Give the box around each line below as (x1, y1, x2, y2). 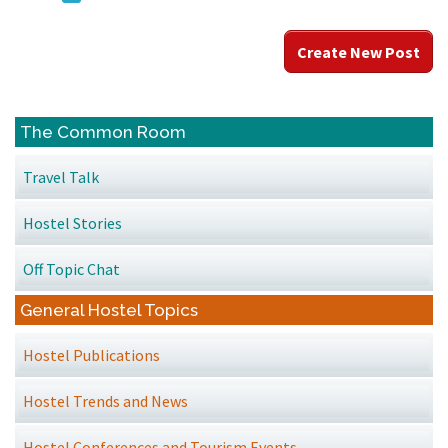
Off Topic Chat (23, 259, 120, 280)
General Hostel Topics (20, 299, 198, 320)
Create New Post (297, 42, 420, 63)
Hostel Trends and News (23, 391, 188, 412)
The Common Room (20, 121, 186, 142)
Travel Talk (23, 167, 99, 188)
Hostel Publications (23, 345, 160, 366)
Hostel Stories (23, 213, 122, 234)
